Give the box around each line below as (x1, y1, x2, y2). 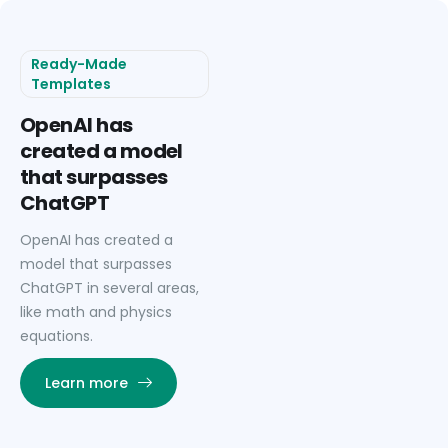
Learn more (45, 373, 128, 394)
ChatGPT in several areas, (20, 278, 199, 299)
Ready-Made (31, 54, 127, 74)
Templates (31, 74, 111, 94)
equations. (20, 326, 93, 347)
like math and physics (20, 302, 172, 323)
